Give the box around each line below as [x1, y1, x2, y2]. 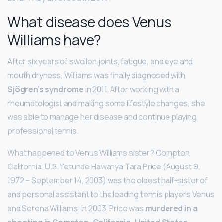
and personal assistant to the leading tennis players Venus [7, 189, 215, 200]
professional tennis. [7, 125, 79, 137]
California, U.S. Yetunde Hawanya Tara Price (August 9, [7, 161, 200, 172]
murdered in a [145, 203, 198, 214]
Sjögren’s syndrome [7, 84, 84, 95]
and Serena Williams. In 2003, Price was [7, 203, 145, 214]
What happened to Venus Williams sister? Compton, [7, 147, 192, 159]
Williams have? [7, 30, 101, 50]
